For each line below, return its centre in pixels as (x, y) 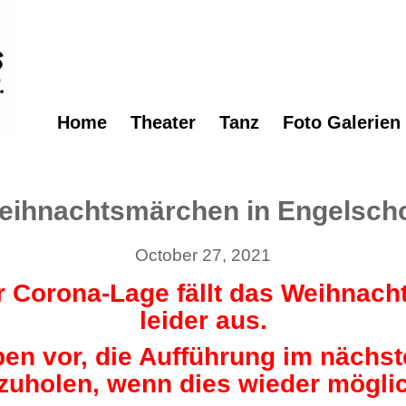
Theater (163, 122)
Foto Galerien (341, 122)
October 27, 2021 (203, 255)
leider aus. (203, 320)
